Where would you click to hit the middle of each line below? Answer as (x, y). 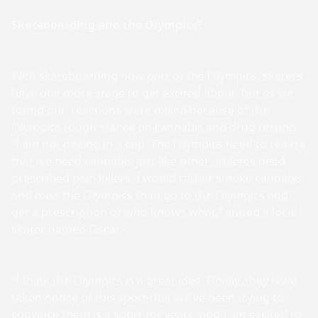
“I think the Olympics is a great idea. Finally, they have (154, 280)
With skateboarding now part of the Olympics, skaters (157, 76)
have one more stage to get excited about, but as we (152, 93)
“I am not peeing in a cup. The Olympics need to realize (158, 144)
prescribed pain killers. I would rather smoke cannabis (157, 178)
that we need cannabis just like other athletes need (148, 161)
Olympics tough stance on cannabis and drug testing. (155, 127)
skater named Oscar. (66, 229)
